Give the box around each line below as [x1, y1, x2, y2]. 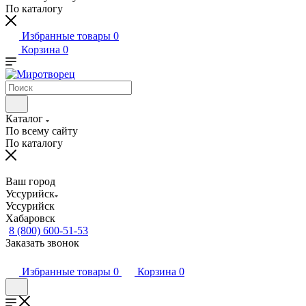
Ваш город [5, 176, 55, 187]
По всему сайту [5, 125, 78, 137]
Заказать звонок [5, 237, 79, 249]
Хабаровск [5, 212, 55, 224]
